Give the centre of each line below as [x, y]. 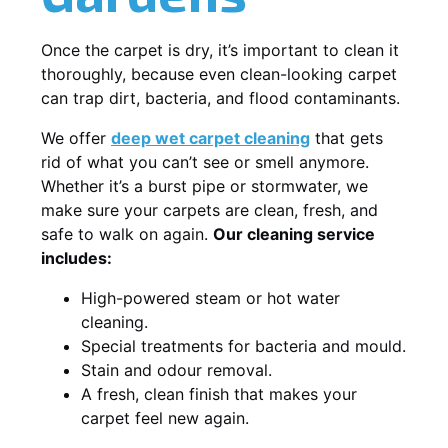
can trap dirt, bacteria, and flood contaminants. [220, 97]
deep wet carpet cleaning [210, 137]
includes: [76, 257]
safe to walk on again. [127, 233]
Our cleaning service [294, 233]
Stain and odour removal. [176, 369]
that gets [346, 137]
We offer [76, 137]
